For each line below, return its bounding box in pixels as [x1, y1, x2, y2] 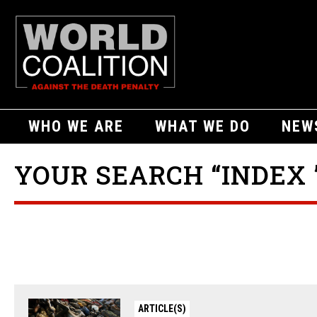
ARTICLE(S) [138, 302, 186, 314]
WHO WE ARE [28, 117, 124, 135]
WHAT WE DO [155, 117, 250, 135]
